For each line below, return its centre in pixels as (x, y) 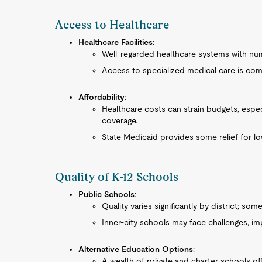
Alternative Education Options (136, 249)
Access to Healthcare (113, 25)
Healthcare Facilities (116, 42)
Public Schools (107, 194)
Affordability (102, 97)
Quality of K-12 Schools (117, 177)
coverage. (120, 120)
